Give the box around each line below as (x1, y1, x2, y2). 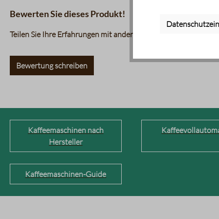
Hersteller (48, 137, 83, 147)
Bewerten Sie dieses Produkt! (10, 8, 125, 19)
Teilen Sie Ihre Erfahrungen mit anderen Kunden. (10, 29, 171, 39)
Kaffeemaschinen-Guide (25, 169, 107, 179)
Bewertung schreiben (16, 61, 88, 70)
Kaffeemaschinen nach (27, 125, 104, 135)
